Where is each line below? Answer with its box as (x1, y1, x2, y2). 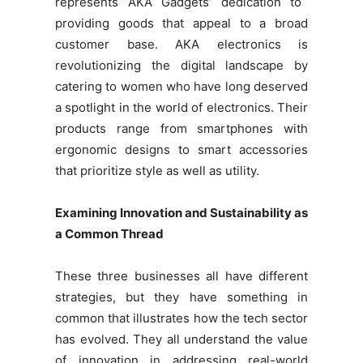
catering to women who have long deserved (55, 78, 308, 94)
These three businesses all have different (55, 267, 308, 284)
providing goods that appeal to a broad (55, 15, 308, 31)
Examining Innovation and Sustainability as (55, 204, 308, 220)
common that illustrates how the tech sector (55, 310, 308, 326)
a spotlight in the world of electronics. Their (55, 99, 308, 115)
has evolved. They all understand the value (55, 331, 308, 347)
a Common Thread (55, 225, 164, 241)
